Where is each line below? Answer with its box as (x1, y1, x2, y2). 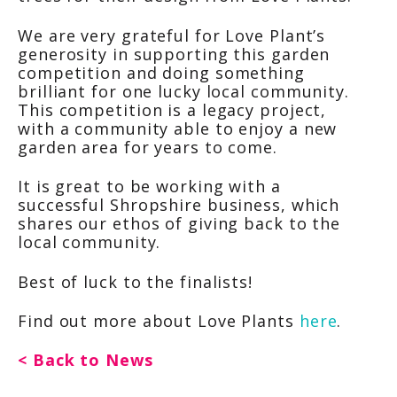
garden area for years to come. (18, 136, 277, 158)
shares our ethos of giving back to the (18, 213, 341, 235)
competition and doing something (18, 61, 305, 83)
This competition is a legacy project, (18, 98, 327, 121)
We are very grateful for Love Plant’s (18, 24, 326, 46)
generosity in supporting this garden (18, 43, 331, 65)
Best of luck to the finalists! (18, 270, 253, 292)
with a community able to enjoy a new (18, 117, 338, 139)
